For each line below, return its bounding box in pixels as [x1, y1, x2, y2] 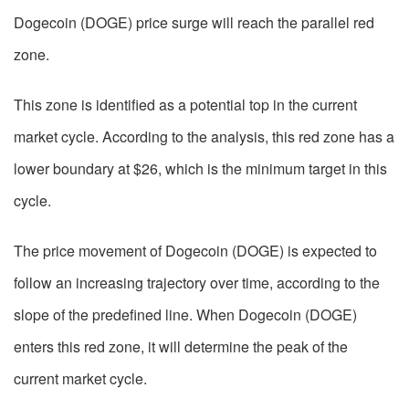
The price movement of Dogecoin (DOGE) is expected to [14, 240, 377, 262]
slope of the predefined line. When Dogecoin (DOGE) [14, 304, 357, 326]
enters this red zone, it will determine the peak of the [14, 336, 348, 358]
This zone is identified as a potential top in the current [14, 94, 357, 116]
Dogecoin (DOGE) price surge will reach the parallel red [14, 12, 374, 34]
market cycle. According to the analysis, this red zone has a [14, 126, 394, 148]
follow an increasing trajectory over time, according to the [14, 272, 380, 294]
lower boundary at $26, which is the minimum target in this [14, 158, 387, 180]
